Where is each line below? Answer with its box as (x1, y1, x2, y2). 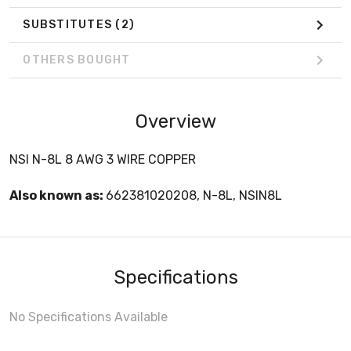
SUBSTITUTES (23, 18, 116, 32)
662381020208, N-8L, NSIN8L (106, 187, 282, 203)
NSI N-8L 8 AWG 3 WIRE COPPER (9, 151, 196, 167)
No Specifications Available (9, 309, 168, 324)
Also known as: (9, 187, 106, 203)
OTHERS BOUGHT (23, 53, 131, 67)
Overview (135, 110, 216, 132)
